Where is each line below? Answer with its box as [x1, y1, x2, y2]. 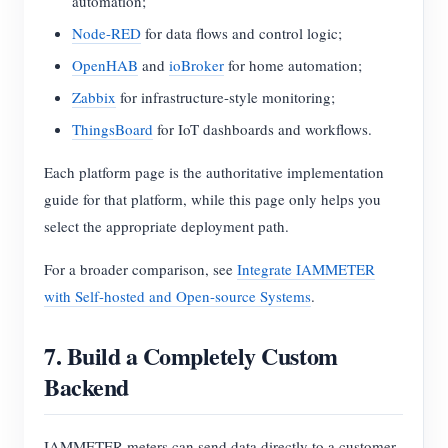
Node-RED [72, 23, 141, 44]
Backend [44, 369, 129, 405]
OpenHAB [72, 55, 138, 76]
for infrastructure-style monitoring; [116, 87, 335, 108]
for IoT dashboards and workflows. [153, 119, 372, 140]
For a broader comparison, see [44, 259, 237, 280]
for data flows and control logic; [141, 23, 342, 44]
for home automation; [224, 55, 362, 76]
